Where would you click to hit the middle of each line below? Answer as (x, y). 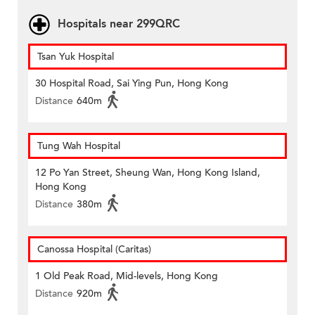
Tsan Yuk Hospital (76, 57)
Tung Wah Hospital (79, 146)
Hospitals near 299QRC (119, 24)
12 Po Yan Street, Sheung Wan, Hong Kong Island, (148, 173)
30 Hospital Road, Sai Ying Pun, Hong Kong (132, 84)
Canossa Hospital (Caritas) (94, 250)
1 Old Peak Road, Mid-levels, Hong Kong (127, 276)
